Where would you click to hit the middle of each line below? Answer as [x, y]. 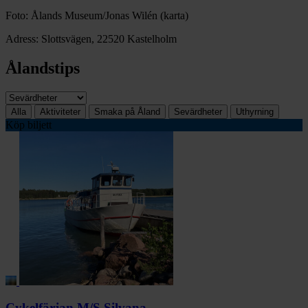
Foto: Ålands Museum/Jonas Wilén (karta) [97, 15]
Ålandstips [43, 68]
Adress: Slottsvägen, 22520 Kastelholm [91, 38]
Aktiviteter [60, 111]
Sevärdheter [198, 111]
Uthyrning [255, 111]
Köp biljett [29, 124]
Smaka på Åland [127, 111]
